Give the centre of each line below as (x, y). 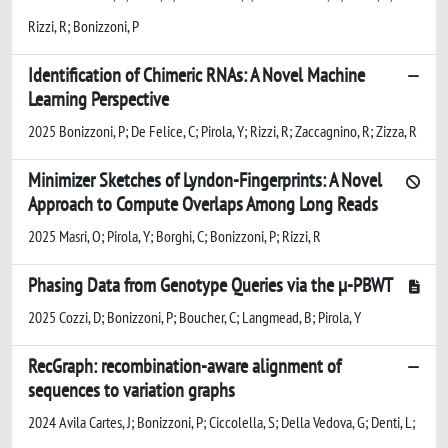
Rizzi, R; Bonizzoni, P (83, 25)
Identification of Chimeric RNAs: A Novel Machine (196, 74)
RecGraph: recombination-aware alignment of (184, 365)
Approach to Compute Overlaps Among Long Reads (203, 203)
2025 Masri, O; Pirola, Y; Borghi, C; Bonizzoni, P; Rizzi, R (174, 235)
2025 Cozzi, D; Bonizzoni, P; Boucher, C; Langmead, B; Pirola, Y (194, 316)
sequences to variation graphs (131, 389)
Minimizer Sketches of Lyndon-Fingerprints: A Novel (205, 179)
